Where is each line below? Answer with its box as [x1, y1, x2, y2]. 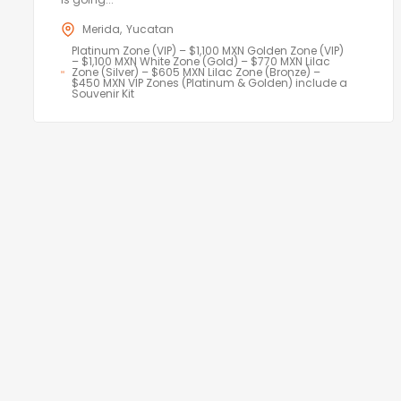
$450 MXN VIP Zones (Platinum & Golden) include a [71, 74, 347, 90]
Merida [82, 21, 120, 37]
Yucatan [126, 21, 174, 37]
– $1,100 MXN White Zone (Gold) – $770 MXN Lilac [71, 53, 330, 69]
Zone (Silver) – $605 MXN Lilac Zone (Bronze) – [71, 64, 320, 80]
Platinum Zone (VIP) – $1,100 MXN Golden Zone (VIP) [71, 42, 344, 58]
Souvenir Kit [71, 85, 134, 101]
